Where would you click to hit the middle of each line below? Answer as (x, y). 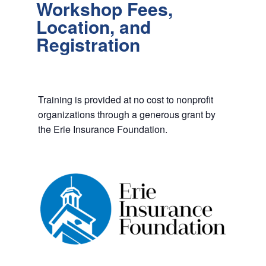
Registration (88, 44)
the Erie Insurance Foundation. (102, 129)
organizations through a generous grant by (126, 115)
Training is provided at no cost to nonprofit (125, 100)
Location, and (93, 26)
